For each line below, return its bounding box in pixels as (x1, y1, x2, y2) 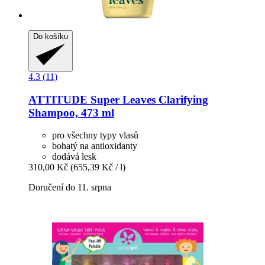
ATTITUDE (28, 93, 88, 106)
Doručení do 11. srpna (28, 182, 111, 193)
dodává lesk (52, 151, 96, 162)
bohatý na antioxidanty (52, 141, 137, 151)
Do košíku (33, 31, 68, 41)
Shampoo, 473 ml (28, 106, 114, 119)
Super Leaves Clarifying (88, 93, 208, 106)
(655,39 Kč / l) (70, 162, 125, 173)
